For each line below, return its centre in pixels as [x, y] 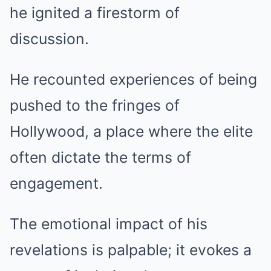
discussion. [49, 39]
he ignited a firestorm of [95, 13]
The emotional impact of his [109, 224]
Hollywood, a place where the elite [131, 132]
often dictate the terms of [100, 158]
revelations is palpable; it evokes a [131, 250]
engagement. [56, 184]
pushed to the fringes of [95, 106]
